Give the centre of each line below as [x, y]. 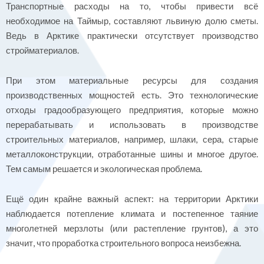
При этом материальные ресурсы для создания [132, 80]
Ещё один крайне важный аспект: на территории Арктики [132, 199]
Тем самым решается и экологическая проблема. [105, 168]
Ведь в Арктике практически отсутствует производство [132, 35]
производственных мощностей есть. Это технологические [132, 95]
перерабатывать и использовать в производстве [132, 124]
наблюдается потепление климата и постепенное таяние [132, 214]
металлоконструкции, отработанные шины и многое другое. [132, 154]
